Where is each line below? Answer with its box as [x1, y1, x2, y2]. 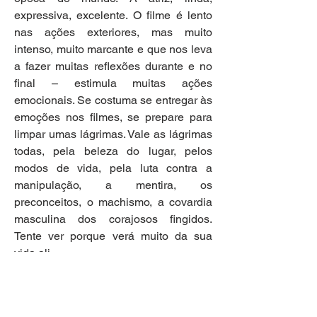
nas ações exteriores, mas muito [14, 25, 212, 40]
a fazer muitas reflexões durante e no [14, 59, 212, 74]
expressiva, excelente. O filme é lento [14, 8, 212, 23]
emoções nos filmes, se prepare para [14, 110, 212, 125]
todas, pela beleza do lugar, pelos [14, 144, 212, 158]
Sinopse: [14, 297, 59, 311]
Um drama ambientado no [59, 297, 212, 311]
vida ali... [14, 246, 59, 260]
